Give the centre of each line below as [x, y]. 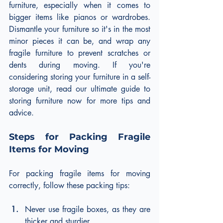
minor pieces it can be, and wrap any [80, 41]
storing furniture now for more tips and [80, 101]
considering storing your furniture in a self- [80, 77]
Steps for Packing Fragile [80, 137]
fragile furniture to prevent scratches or [80, 53]
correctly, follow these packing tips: [69, 185]
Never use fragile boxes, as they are [88, 209]
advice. [21, 112]
